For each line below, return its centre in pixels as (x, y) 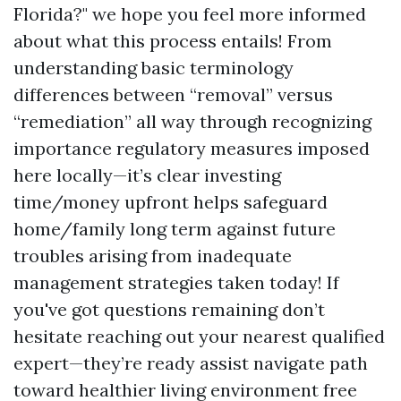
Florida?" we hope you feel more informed (190, 14)
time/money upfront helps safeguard (171, 202)
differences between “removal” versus (173, 94)
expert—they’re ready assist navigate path (191, 363)
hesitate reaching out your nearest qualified (199, 336)
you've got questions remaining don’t (169, 309)
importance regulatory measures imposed (192, 148)
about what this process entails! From (173, 41)
